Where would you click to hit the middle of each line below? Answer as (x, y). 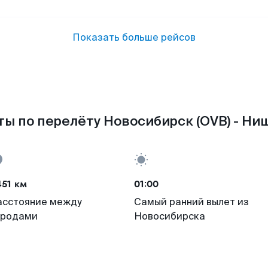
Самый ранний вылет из (191, 202)
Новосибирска (170, 216)
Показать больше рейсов (134, 37)
